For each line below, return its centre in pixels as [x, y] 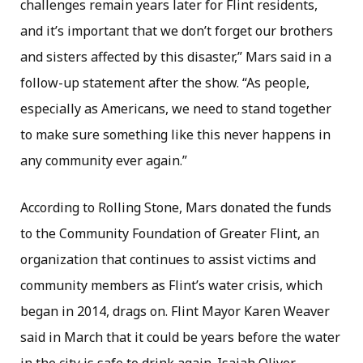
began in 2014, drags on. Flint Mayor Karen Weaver [175, 312]
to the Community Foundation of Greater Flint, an [170, 234]
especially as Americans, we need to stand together [176, 109]
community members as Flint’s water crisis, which [171, 286]
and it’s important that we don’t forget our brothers [177, 31]
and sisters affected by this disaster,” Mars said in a [176, 57]
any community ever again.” [104, 161]
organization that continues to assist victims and [168, 260]
